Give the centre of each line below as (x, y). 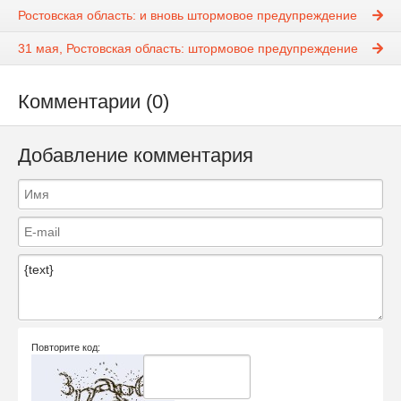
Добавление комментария (136, 155)
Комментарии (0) (94, 101)
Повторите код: (66, 348)
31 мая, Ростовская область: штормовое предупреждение (188, 48)
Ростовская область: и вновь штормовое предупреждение (188, 15)
